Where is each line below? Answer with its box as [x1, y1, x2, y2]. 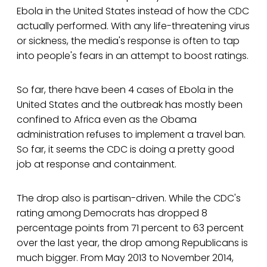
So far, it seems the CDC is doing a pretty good [17, 142, 234, 157]
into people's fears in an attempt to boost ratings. [17, 49, 249, 63]
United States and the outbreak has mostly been [17, 98, 243, 112]
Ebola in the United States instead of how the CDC [17, 4, 249, 18]
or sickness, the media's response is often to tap [17, 34, 240, 48]
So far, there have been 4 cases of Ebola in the [17, 83, 234, 97]
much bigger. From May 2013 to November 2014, [17, 251, 234, 265]
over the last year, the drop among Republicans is [17, 236, 248, 250]
